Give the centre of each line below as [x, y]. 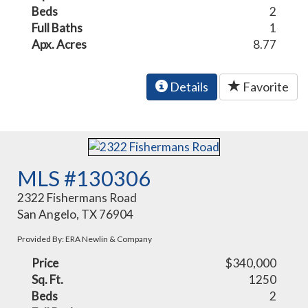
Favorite [265, 86]
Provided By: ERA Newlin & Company [85, 239]
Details [188, 86]
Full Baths [57, 27]
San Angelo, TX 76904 [76, 214]
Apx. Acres [59, 44]
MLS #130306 [84, 178]
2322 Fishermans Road [77, 198]
